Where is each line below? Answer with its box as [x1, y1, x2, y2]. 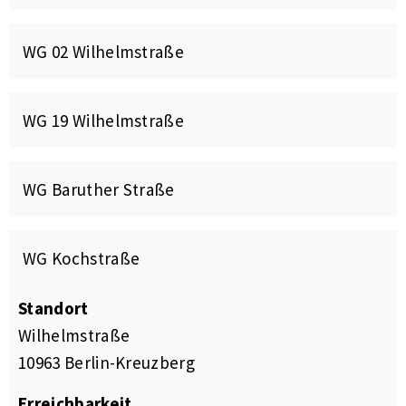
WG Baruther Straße [23, 179, 175, 201]
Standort [18, 297, 89, 320]
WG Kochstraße [23, 247, 140, 270]
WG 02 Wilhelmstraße [23, 41, 185, 63]
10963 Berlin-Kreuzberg [18, 352, 196, 374]
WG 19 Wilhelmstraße [23, 110, 185, 132]
